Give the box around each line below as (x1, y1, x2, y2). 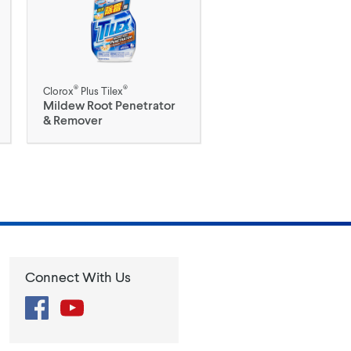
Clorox (43, 85, 74, 97)
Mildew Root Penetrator (43, 97, 176, 112)
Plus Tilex (78, 85, 124, 97)
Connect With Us (25, 268, 131, 285)
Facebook (48, 295, 103, 310)
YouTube (83, 295, 129, 310)
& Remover (43, 112, 103, 127)
